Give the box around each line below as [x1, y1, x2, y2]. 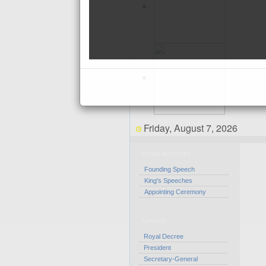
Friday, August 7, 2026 [143, 121, 237, 135]
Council [141, 217, 166, 224]
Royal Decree [143, 233, 183, 240]
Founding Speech [144, 166, 195, 173]
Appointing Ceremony [144, 188, 206, 195]
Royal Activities [141, 150, 191, 157]
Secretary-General [143, 255, 199, 262]
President [143, 244, 171, 251]
